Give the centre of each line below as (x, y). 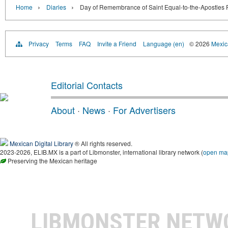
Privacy (39, 44)
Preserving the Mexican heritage (52, 161)
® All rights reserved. (103, 143)
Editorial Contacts (87, 85)
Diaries (56, 7)
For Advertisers (144, 110)
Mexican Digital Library (41, 143)
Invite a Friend (117, 44)
